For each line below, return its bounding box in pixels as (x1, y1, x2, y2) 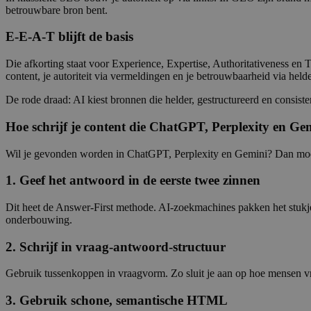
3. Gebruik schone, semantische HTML (6, 293, 228, 308)
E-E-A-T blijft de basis (6, 29, 133, 44)
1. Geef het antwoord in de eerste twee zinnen (6, 173, 260, 188)
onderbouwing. (6, 213, 72, 226)
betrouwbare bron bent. (6, 3, 108, 16)
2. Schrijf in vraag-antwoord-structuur (6, 239, 226, 254)
